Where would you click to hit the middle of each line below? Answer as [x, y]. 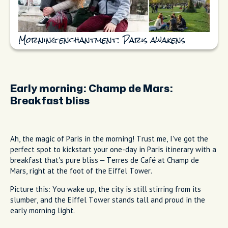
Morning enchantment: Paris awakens [102, 40]
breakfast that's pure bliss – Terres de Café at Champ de [105, 160]
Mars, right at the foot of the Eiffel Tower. [81, 170]
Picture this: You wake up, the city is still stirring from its [106, 189]
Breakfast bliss [50, 101]
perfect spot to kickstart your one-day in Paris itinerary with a [113, 149]
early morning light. [42, 210]
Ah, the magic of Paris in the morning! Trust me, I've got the [109, 138]
